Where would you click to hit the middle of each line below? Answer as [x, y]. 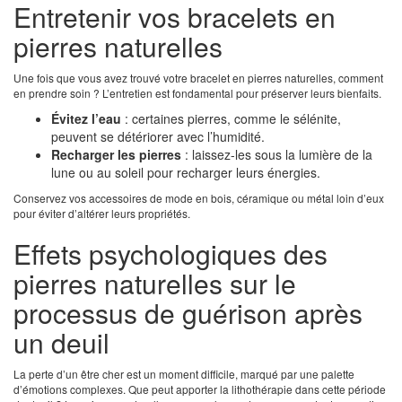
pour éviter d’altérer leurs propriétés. [102, 214]
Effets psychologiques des [170, 254]
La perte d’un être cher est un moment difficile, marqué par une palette [184, 374]
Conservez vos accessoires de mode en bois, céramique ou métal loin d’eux [199, 198]
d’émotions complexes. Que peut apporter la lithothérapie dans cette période [200, 389]
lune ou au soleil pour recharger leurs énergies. [186, 173]
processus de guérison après [188, 313]
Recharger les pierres [116, 155]
